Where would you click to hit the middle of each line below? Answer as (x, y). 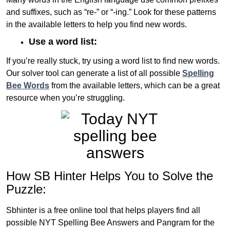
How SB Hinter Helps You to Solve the (110, 176)
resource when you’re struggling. (65, 98)
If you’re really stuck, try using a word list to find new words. (113, 61)
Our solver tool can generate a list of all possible (94, 73)
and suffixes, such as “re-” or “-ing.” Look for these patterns (111, 12)
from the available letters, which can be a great (135, 86)
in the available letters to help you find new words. (97, 25)
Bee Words (28, 86)
